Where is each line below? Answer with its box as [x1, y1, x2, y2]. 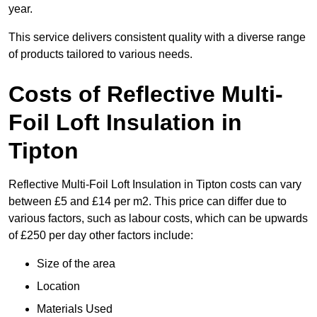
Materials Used [37, 303, 115, 316]
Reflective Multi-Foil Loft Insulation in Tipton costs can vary [8, 178, 301, 191]
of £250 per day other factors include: [8, 229, 196, 242]
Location [37, 280, 83, 293]
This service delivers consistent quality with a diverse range [8, 31, 306, 44]
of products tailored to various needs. [8, 48, 195, 61]
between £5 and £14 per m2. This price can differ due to [8, 195, 287, 208]
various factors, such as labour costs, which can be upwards [8, 212, 308, 225]
